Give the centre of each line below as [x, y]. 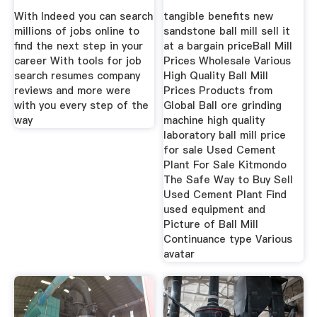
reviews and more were [72, 91]
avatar [179, 254]
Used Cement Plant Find [225, 195]
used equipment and [215, 210]
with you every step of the [81, 106]
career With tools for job [77, 61]
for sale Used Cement [220, 150]
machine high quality [214, 121]
